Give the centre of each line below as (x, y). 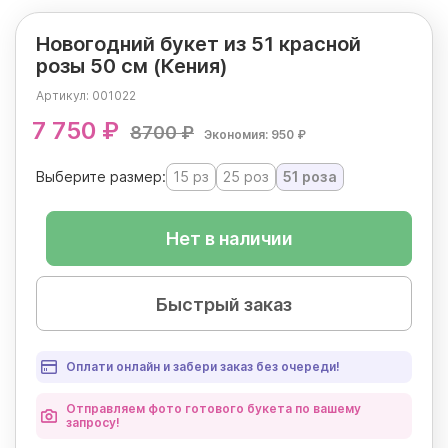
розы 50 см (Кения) (132, 66)
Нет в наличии (229, 239)
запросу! (93, 423)
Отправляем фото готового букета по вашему (213, 409)
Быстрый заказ (224, 305)
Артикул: (64, 96)
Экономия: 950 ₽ (255, 135)
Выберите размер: (101, 177)
